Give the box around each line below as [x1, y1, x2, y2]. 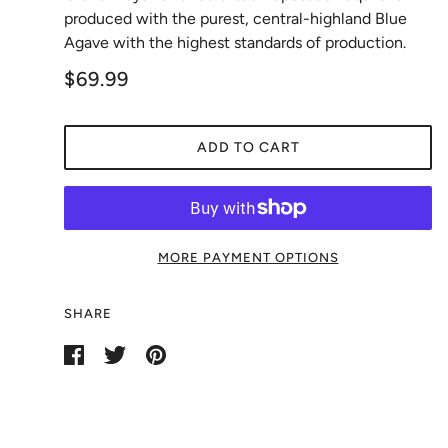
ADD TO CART [196, 139, 300, 156]
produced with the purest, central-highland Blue [64, 9, 407, 28]
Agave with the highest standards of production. [64, 33, 406, 52]
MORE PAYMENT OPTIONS [157, 250, 339, 265]
